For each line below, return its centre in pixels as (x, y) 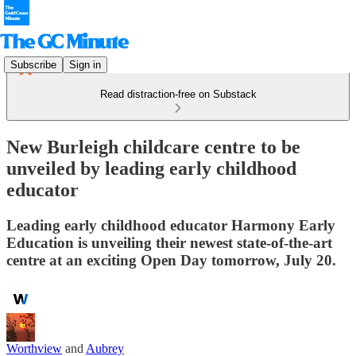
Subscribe (33, 64)
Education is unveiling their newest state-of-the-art (169, 242)
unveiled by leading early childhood (151, 168)
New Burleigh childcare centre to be (153, 147)
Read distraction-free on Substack (178, 94)
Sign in (85, 64)
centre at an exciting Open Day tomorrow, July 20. (171, 260)
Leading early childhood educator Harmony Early (171, 225)
